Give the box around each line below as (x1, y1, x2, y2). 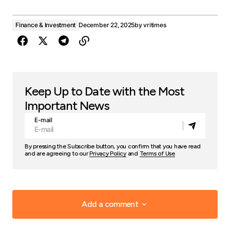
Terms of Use (139, 150, 175, 158)
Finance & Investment (15, 21, 76, 29)
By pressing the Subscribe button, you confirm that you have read (25, 143, 201, 150)
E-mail (34, 116, 52, 124)
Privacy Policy (89, 150, 126, 158)
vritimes (143, 21, 166, 29)
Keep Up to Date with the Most (25, 84, 185, 99)
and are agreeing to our (25, 150, 90, 158)
